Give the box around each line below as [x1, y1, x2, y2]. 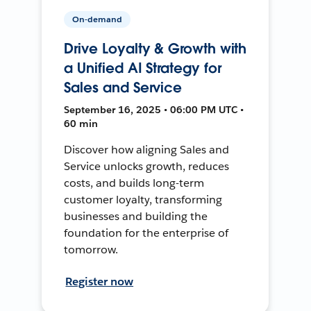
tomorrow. [64, 242, 119, 257]
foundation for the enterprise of [64, 225, 228, 240]
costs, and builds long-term [64, 175, 204, 190]
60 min [64, 117, 99, 130]
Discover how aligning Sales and [64, 142, 229, 157]
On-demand [72, 12, 123, 25]
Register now [65, 274, 134, 289]
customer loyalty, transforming [64, 192, 222, 207]
